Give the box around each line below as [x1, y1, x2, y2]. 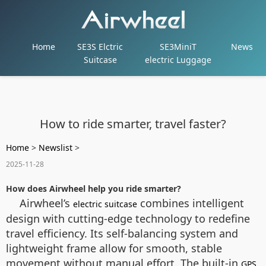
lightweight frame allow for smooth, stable [6, 241, 222, 255]
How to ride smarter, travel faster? [40, 116, 226, 132]
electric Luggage [145, 54, 212, 65]
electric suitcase [73, 198, 137, 210]
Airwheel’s [20, 196, 73, 210]
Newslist [39, 142, 72, 153]
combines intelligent [137, 196, 244, 210]
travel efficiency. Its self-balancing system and [6, 226, 238, 240]
